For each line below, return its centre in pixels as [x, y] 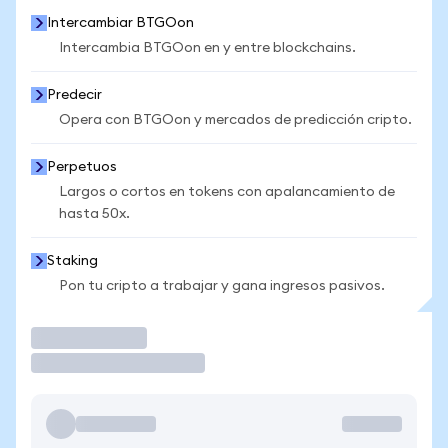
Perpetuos [82, 167]
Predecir [74, 95]
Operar [64, 337]
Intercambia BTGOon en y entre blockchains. [207, 48]
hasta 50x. [94, 214]
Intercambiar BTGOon [120, 23]
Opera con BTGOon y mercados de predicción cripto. [235, 120]
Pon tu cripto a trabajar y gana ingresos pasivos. [222, 286]
